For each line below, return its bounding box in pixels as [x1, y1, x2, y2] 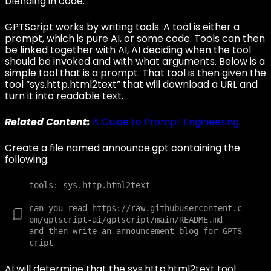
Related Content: [5, 115, 90, 129]
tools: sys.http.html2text [29, 180, 150, 190]
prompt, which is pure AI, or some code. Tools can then [5, 31, 265, 45]
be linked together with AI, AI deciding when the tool [5, 43, 251, 57]
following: [5, 152, 49, 166]
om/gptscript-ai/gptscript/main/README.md [29, 215, 223, 224]
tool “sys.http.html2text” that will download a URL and [5, 77, 258, 91]
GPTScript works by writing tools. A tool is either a [5, 20, 240, 34]
